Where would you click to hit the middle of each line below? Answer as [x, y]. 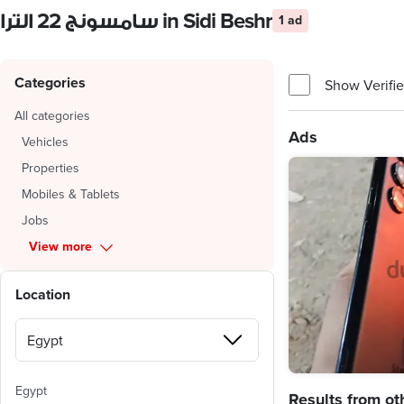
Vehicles [45, 142]
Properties [50, 168]
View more [60, 246]
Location [43, 294]
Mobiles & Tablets [71, 194]
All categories [52, 115]
